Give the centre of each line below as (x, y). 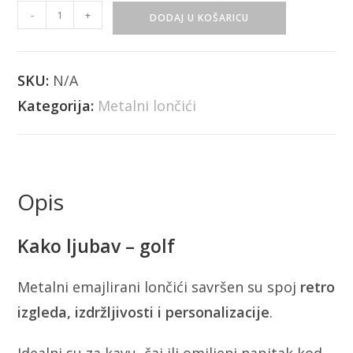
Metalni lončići (147, 106)
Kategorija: (58, 106)
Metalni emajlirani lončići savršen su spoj (159, 287)
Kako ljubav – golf (97, 246)
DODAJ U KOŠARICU (200, 18)
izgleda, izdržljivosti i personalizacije (144, 312)
